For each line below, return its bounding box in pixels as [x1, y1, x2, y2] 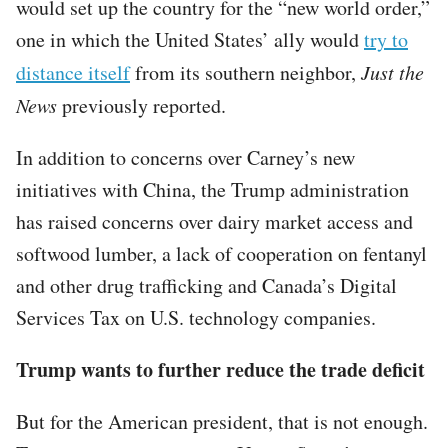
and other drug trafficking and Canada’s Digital [16, 271, 397, 299]
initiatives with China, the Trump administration [16, 175, 409, 203]
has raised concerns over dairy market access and [16, 207, 413, 235]
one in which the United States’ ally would [16, 25, 364, 53]
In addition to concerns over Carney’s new [16, 143, 355, 171]
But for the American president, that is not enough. [16, 407, 428, 435]
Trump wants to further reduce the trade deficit [16, 354, 425, 384]
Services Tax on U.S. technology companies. [16, 303, 383, 331]
